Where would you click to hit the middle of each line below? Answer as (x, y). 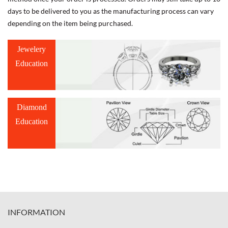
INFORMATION (36, 212)
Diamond (32, 107)
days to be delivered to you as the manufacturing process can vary (111, 11)
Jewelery (32, 49)
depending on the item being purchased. (70, 23)
